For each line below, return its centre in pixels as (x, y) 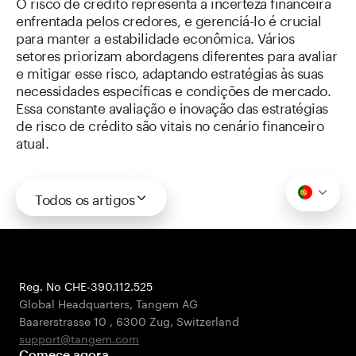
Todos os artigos (85, 198)
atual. (32, 141)
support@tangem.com (79, 338)
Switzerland (208, 320)
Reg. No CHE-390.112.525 (86, 285)
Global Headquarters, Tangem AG (108, 303)
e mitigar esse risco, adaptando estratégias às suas (170, 72)
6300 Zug (143, 320)
